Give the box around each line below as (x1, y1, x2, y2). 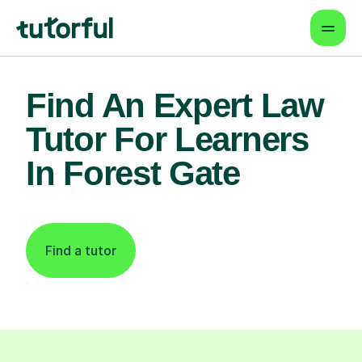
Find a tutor (45, 242, 116, 259)
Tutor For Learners (26, 120, 309, 158)
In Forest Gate (26, 154, 240, 192)
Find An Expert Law (26, 86, 324, 124)
